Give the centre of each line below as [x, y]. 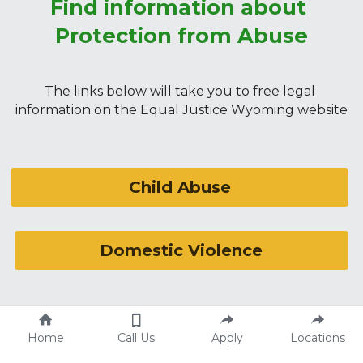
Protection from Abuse [181, 35]
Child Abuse [179, 187]
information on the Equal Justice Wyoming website [181, 109]
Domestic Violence [181, 250]
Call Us [136, 338]
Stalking [181, 337]
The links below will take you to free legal [179, 91]
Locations [318, 338]
